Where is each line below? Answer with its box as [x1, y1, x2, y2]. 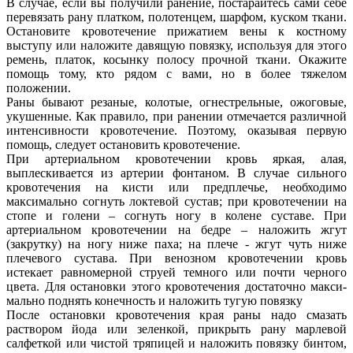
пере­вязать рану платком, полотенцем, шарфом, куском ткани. [6, 10, 347, 24]
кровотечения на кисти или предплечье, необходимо [6, 180, 347, 195]
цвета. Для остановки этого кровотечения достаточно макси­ [6, 280, 347, 294]
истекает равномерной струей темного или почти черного [6, 266, 347, 280]
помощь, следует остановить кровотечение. [6, 138, 240, 152]
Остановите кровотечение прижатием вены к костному [6, 24, 347, 39]
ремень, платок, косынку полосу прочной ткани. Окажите [6, 53, 347, 67]
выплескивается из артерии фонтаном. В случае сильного [6, 166, 347, 180]
